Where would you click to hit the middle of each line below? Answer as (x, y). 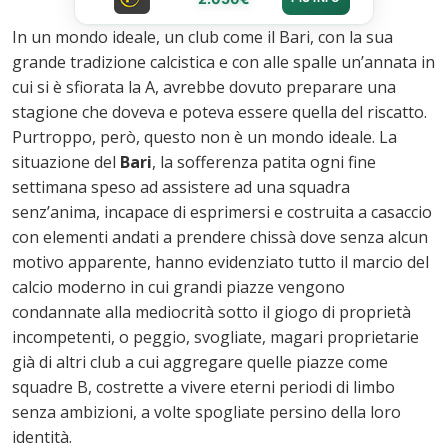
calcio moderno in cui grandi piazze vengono (178, 287)
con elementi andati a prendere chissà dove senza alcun (220, 237)
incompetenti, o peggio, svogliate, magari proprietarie (215, 337)
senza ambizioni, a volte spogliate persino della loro (206, 412)
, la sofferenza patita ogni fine (264, 162)
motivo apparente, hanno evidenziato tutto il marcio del (220, 262)
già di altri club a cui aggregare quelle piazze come (200, 362)
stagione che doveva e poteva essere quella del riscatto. (219, 112)
